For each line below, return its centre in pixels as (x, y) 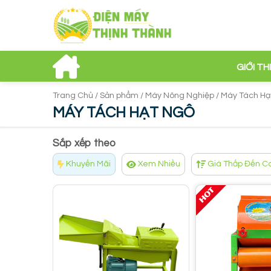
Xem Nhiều (159, 164)
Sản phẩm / (122, 96)
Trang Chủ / (76, 96)
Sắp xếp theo (84, 144)
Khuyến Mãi (88, 164)
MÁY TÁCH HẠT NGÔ (124, 113)
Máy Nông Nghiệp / (183, 96)
